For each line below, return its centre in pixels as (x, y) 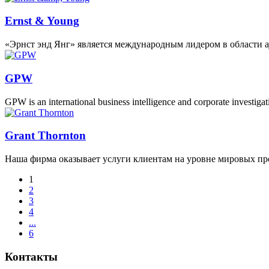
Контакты (31, 256)
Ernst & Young (42, 21)
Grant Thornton (45, 136)
